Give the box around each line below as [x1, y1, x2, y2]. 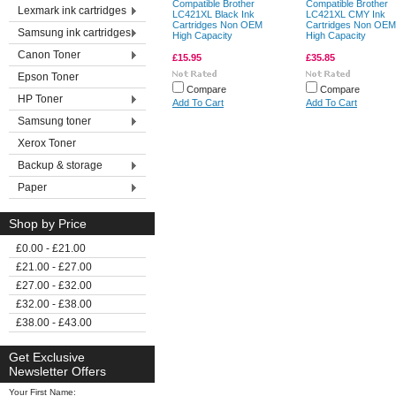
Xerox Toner [18, 137, 76, 149]
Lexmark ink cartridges [18, 4, 126, 17]
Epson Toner [18, 71, 79, 83]
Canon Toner [18, 49, 80, 61]
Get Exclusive [9, 350, 85, 364]
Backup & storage [18, 159, 103, 171]
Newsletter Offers [9, 364, 106, 378]
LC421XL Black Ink [172, 9, 255, 19]
